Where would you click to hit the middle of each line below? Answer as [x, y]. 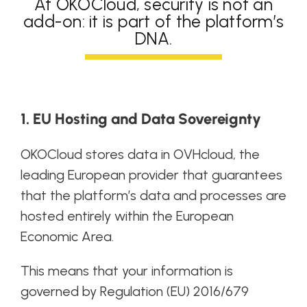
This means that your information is [126, 271]
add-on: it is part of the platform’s [153, 22]
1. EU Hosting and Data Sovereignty [140, 119]
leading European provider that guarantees [151, 175]
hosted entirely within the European [127, 216]
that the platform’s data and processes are [153, 196]
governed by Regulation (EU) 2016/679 [134, 292]
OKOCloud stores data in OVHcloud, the [140, 155]
